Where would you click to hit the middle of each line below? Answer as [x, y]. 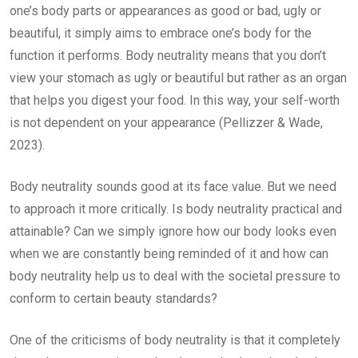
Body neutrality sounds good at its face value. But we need [173, 187]
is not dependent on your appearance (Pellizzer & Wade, [166, 123]
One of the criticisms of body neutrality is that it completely [175, 340]
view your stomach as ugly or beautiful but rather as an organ [178, 78]
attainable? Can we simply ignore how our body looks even [173, 231]
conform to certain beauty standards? [115, 298]
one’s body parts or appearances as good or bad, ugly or [165, 11]
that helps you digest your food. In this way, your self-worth [175, 100]
